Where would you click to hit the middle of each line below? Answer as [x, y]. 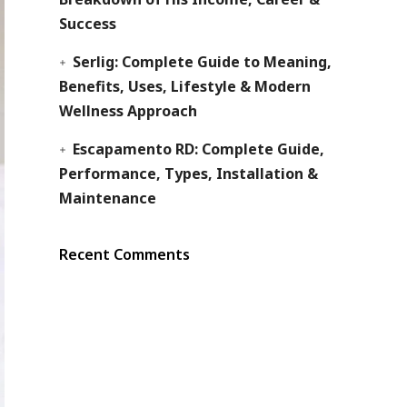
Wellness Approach [128, 110]
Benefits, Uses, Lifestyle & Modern [184, 86]
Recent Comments [124, 254]
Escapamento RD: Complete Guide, [198, 149]
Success [87, 23]
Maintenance [107, 198]
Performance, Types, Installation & [188, 173]
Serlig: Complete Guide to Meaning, [202, 61]
